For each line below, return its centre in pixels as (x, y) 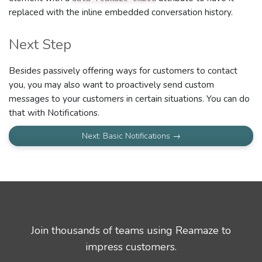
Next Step (40, 45)
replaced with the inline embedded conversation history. (121, 12)
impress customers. (131, 247)
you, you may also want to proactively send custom (111, 85)
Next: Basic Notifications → (131, 136)
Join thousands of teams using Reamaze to (131, 231)
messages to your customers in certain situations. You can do (129, 99)
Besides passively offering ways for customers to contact (123, 71)
